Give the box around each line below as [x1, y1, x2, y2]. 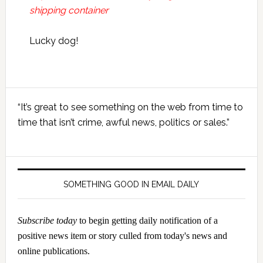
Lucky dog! [29, 35, 78, 47]
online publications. [17, 246, 90, 257]
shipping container [29, 5, 109, 16]
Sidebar [5, 109, 72, 130]
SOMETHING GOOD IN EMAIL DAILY [63, 180, 200, 190]
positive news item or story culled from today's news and [17, 231, 227, 241]
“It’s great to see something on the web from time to [17, 102, 243, 113]
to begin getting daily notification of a [76, 215, 218, 226]
